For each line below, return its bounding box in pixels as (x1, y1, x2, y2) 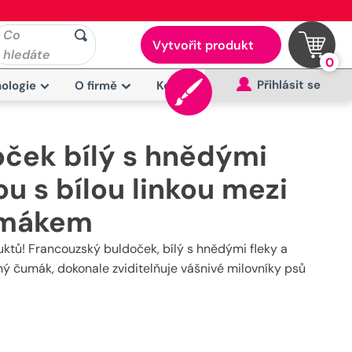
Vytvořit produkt (152, 37, 254, 53)
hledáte (3, 46, 50, 63)
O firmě (75, 78, 118, 93)
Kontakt (156, 78, 203, 93)
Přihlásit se (257, 77, 321, 93)
